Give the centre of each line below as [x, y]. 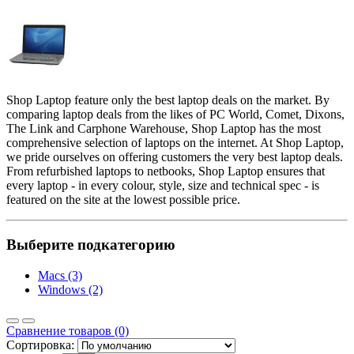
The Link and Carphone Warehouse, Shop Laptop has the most [164, 129]
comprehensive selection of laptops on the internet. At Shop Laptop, [175, 143]
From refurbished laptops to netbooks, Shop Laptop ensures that [166, 171]
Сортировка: [40, 345]
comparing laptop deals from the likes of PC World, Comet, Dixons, [175, 115]
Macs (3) [60, 275]
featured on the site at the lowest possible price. [123, 200]
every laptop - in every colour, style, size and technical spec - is [163, 186]
